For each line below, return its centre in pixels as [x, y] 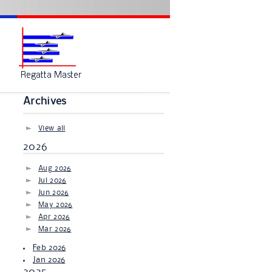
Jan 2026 [49, 260]
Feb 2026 [49, 248]
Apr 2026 [54, 217]
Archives [45, 101]
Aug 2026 [55, 168]
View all [52, 128]
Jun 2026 [54, 193]
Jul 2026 [53, 181]
